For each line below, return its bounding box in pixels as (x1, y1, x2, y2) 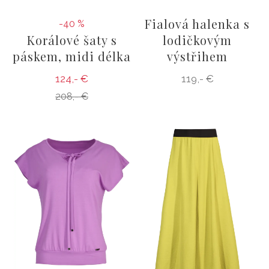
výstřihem (167, 47, 228, 64)
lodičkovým (163, 31, 232, 48)
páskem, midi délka (13, 47, 131, 64)
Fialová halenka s (145, 15, 250, 32)
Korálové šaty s (26, 31, 117, 48)
